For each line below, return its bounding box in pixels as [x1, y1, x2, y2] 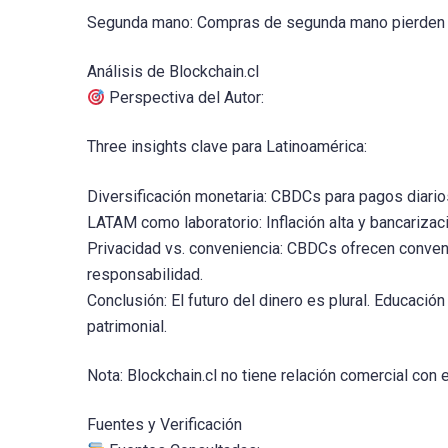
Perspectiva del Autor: [105, 88, 265, 108]
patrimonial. [87, 316, 167, 336]
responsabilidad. [87, 264, 203, 284]
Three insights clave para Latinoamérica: [87, 137, 367, 157]
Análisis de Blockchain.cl [87, 62, 259, 82]
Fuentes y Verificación [87, 414, 242, 434]
